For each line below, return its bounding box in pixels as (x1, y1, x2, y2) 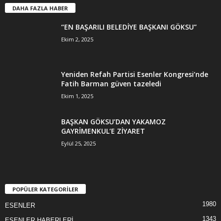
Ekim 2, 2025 (61, 35, 93, 43)
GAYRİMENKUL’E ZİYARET (61, 126, 145, 136)
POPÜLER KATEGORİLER (12, 185, 78, 193)
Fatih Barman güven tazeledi (61, 78, 161, 88)
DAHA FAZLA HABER (12, 4, 68, 12)
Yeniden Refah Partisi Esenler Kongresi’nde (61, 69, 208, 79)
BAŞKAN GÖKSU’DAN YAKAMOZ (61, 116, 166, 126)
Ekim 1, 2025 (61, 92, 93, 100)
